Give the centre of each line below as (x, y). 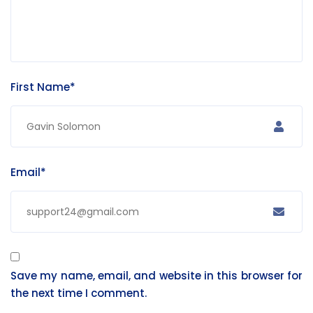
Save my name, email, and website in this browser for (156, 276)
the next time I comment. (79, 293)
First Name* (43, 87)
